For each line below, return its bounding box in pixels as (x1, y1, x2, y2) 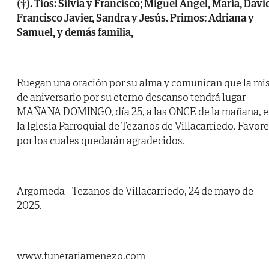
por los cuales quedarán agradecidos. (17, 133, 185, 148)
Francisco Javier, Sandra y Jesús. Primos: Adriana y (17, 11, 254, 25)
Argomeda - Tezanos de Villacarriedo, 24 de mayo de (17, 184, 253, 198)
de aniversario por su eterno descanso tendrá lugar (17, 90, 246, 104)
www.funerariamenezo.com (17, 249, 145, 263)
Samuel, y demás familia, (17, 25, 133, 40)
